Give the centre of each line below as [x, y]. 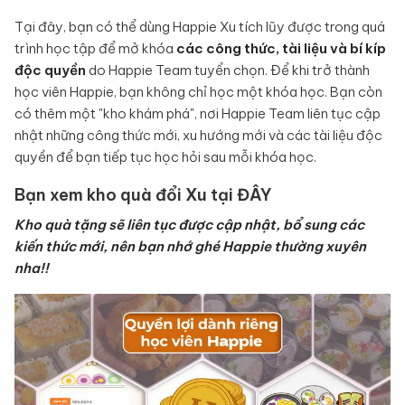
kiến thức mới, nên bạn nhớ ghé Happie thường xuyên [190, 247]
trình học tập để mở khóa [95, 49]
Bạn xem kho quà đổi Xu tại [126, 195]
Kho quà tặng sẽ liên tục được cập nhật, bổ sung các [189, 225]
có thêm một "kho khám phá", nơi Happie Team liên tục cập [198, 114]
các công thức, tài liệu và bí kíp [281, 49]
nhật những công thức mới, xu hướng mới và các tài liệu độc [198, 136]
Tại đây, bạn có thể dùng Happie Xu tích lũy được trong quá [200, 27]
